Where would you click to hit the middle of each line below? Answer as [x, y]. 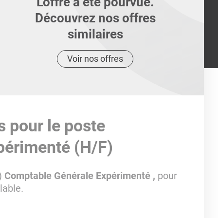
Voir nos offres [95, 59]
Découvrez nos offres [95, 18]
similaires [95, 34]
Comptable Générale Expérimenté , [81, 176]
